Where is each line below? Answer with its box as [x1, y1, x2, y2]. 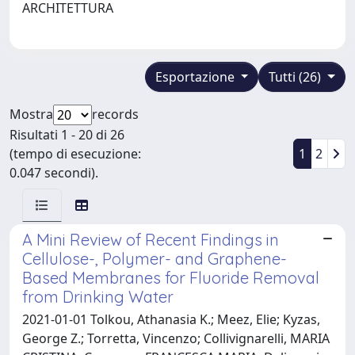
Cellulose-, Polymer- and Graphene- [22, 248, 287, 269]
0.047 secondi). [10, 163, 98, 181]
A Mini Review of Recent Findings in [22, 229, 279, 250]
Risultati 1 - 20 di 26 [10, 125, 124, 143]
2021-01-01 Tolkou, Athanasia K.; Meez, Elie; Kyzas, [22, 310, 320, 328]
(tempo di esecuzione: [10, 144, 141, 162]
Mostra [10, 105, 53, 123]
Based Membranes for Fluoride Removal [22, 267, 319, 288]
